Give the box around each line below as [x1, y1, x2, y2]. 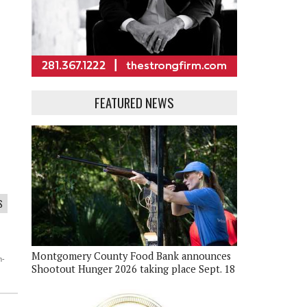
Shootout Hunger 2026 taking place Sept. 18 [32, 262, 235, 275]
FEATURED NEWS [95, 93, 174, 112]
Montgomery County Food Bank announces [32, 249, 231, 262]
